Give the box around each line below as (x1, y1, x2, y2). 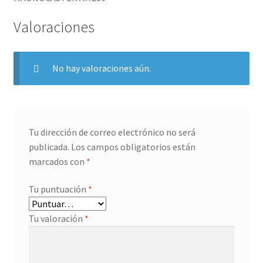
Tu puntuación (28, 183, 88, 195)
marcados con (28, 155, 86, 167)
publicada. (28, 140, 69, 153)
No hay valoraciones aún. (52, 62, 151, 75)
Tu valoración (28, 213, 85, 225)
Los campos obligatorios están (70, 140, 195, 153)
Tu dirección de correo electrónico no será (28, 126, 195, 138)
